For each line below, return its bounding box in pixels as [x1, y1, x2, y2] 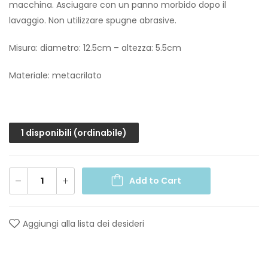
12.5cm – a [83, 42, 127, 54]
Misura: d [9, 42, 45, 54]
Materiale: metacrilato [9, 69, 102, 82]
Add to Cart [129, 175, 181, 187]
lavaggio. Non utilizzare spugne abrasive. [9, 14, 176, 27]
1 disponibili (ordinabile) [21, 127, 127, 139]
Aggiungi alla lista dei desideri [23, 218, 144, 230]
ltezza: [127, 42, 153, 54]
